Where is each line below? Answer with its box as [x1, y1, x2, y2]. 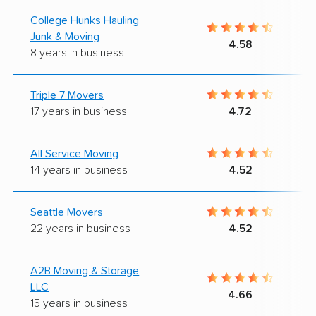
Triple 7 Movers [30, 89, 104, 101]
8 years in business [30, 47, 124, 59]
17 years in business [30, 105, 127, 117]
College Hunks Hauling [30, 14, 139, 26]
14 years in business [30, 164, 128, 176]
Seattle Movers [30, 206, 103, 218]
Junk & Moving [30, 30, 99, 42]
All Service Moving [30, 147, 119, 159]
